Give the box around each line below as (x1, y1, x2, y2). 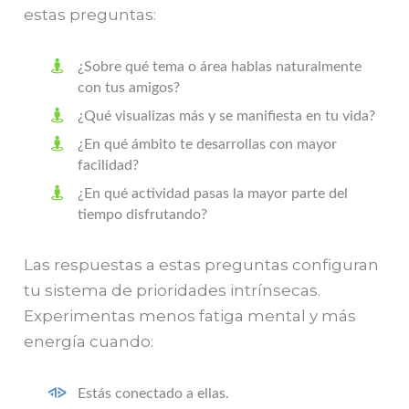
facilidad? (78, 158, 140, 173)
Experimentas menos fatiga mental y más (24, 306, 357, 325)
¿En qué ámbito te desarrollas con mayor (78, 137, 338, 152)
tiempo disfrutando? (78, 207, 208, 223)
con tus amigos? (78, 80, 181, 96)
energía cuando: (24, 331, 154, 351)
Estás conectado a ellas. (78, 386, 230, 402)
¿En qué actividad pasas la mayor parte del (78, 186, 349, 202)
